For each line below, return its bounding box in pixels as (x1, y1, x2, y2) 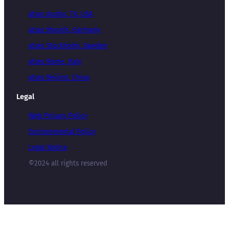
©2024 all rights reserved (29, 159, 107, 168)
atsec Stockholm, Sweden (29, 41, 107, 50)
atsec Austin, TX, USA (29, 9, 93, 18)
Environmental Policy (29, 127, 96, 136)
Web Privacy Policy (29, 111, 87, 121)
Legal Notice (29, 143, 67, 152)
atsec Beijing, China (29, 73, 89, 82)
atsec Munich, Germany (29, 25, 101, 34)
